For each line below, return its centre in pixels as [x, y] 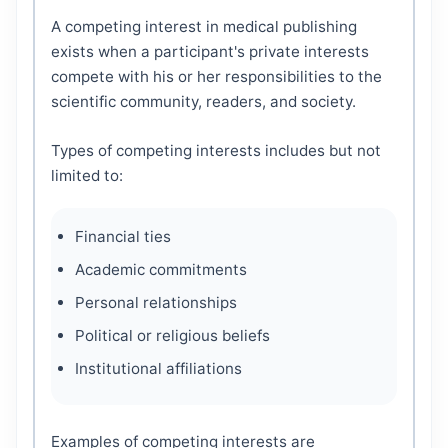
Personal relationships [156, 303]
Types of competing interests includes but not [216, 151]
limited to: [87, 176]
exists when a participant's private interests [210, 52]
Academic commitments [161, 270]
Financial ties [123, 237]
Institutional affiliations [158, 369]
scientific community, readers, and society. [203, 102]
